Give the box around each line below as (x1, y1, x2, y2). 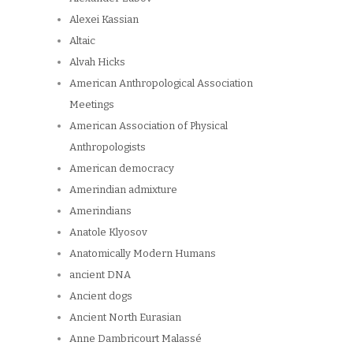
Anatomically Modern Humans (69, 247, 216, 260)
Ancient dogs (69, 290, 132, 303)
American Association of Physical (69, 120, 228, 132)
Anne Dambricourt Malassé (69, 333, 202, 345)
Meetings (69, 98, 114, 111)
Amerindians (69, 205, 132, 217)
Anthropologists (69, 141, 146, 154)
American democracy (69, 162, 174, 175)
